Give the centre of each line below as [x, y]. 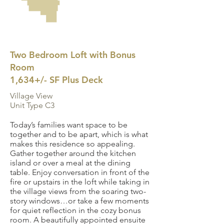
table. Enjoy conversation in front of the [80, 172]
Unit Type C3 [32, 105]
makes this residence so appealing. [72, 144]
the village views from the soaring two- [78, 191]
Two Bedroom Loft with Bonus [73, 55]
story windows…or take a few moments [79, 201]
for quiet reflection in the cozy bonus [75, 210]
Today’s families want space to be [69, 125]
